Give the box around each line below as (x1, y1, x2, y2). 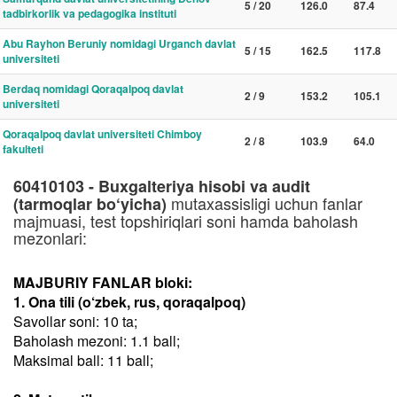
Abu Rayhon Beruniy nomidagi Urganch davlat (3, 35, 236, 51)
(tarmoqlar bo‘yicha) (13, 192, 167, 215)
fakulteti (3, 141, 43, 157)
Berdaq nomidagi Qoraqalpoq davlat (3, 81, 183, 97)
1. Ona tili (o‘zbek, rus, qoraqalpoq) (13, 292, 245, 312)
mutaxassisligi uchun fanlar (167, 191, 362, 214)
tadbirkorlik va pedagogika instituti (3, 5, 176, 21)
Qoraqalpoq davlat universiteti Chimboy (3, 126, 202, 142)
